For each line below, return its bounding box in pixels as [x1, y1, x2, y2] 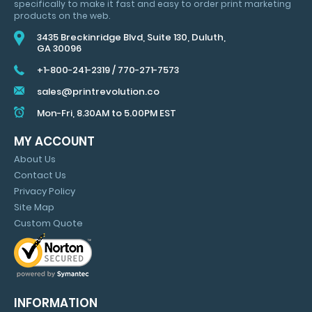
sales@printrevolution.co [37, 85, 159, 98]
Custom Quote [14, 217, 83, 230]
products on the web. [14, 10, 110, 22]
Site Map [14, 201, 54, 214]
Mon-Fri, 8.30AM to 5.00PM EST [37, 107, 176, 120]
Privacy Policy [14, 185, 75, 198]
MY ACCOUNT [14, 133, 95, 150]
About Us [14, 153, 56, 166]
